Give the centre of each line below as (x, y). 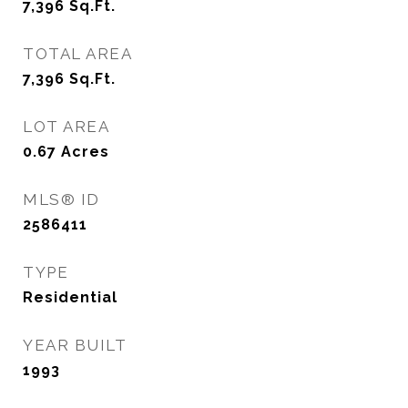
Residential (70, 297)
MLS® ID (61, 199)
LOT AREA (66, 127)
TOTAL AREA (77, 54)
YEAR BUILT (75, 345)
